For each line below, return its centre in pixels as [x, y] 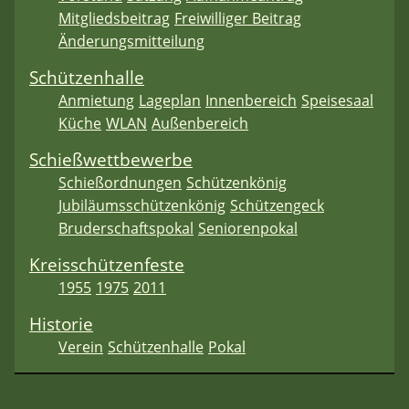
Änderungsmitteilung [131, 42]
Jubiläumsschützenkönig [142, 206]
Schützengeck [277, 206]
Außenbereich [200, 124]
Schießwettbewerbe [111, 160]
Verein [81, 347]
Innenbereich [251, 101]
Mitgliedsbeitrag [114, 19]
